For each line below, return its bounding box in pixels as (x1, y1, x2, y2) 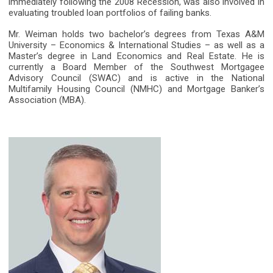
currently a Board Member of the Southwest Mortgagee (9, 62, 264, 73)
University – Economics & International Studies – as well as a (9, 40, 264, 51)
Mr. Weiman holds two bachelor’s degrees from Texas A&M (9, 29, 264, 40)
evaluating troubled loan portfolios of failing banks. (9, 7, 211, 19)
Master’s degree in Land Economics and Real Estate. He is (9, 51, 264, 62)
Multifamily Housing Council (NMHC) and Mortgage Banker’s (9, 83, 264, 95)
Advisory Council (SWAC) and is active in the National (9, 73, 264, 84)
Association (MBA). (9, 94, 86, 106)
